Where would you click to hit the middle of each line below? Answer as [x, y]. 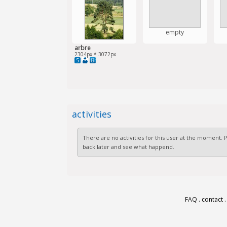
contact [212, 199]
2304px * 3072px [95, 54]
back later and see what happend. [128, 147]
